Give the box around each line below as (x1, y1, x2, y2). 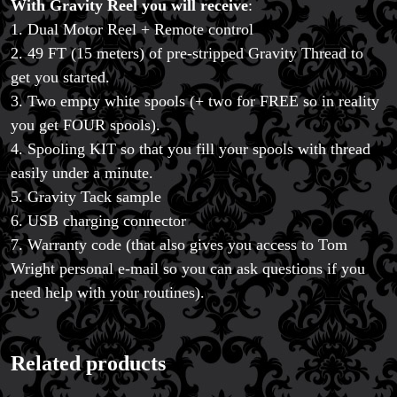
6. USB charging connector (11, 212, 186, 230)
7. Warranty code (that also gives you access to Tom (11, 236, 347, 254)
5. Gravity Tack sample (11, 188, 161, 206)
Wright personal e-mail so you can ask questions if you (11, 260, 365, 278)
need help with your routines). (11, 284, 205, 302)
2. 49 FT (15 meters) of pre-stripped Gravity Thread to (11, 44, 363, 63)
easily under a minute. (11, 164, 153, 183)
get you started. (11, 68, 110, 87)
